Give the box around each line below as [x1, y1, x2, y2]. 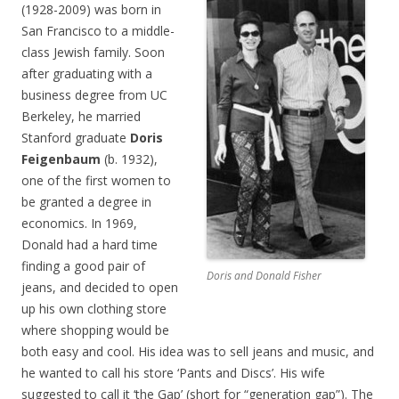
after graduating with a [21, 65, 152, 83]
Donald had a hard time [21, 236, 158, 254]
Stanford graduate [21, 129, 130, 147]
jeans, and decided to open [21, 279, 178, 297]
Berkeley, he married [21, 108, 141, 126]
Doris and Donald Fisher [207, 268, 322, 284]
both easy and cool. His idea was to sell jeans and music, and [21, 343, 374, 361]
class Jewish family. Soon [21, 44, 165, 61]
